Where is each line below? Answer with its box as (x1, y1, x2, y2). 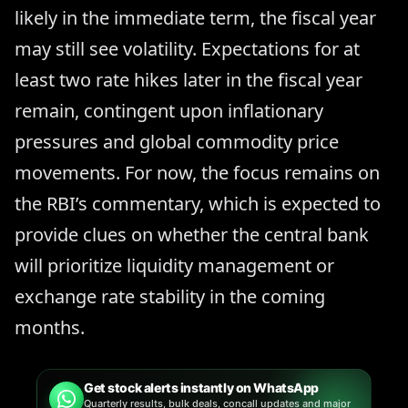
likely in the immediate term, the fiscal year (15, 5, 376, 30)
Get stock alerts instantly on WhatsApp (84, 379, 320, 395)
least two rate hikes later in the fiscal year (15, 66, 362, 92)
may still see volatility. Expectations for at (15, 36, 360, 61)
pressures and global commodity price (15, 128, 339, 154)
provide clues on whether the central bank (15, 221, 369, 247)
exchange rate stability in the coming (15, 283, 325, 309)
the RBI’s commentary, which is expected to (15, 190, 381, 216)
